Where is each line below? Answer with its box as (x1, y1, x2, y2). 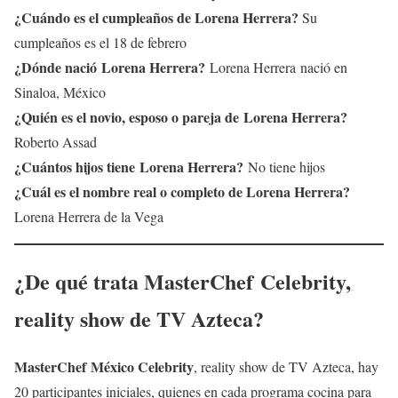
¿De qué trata (14, 265, 144, 297)
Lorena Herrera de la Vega (14, 206, 163, 226)
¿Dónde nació (14, 56, 101, 77)
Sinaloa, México (14, 82, 106, 101)
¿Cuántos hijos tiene (14, 155, 139, 177)
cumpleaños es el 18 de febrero (14, 32, 187, 52)
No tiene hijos (243, 156, 325, 176)
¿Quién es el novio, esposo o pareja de (14, 106, 243, 127)
